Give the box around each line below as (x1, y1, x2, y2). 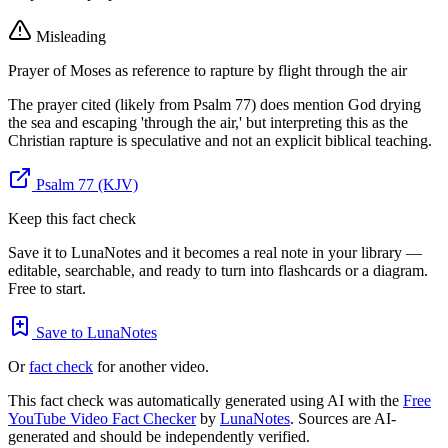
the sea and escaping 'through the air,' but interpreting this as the (8, 114, 408, 132)
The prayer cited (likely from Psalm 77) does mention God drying (8, 96, 421, 114)
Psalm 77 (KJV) (32, 176, 138, 194)
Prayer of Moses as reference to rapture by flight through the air (8, 62, 407, 80)
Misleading (32, 28, 106, 46)
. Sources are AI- (290, 410, 396, 428)
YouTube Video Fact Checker (8, 410, 196, 428)
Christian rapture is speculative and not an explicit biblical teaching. (8, 132, 432, 150)
